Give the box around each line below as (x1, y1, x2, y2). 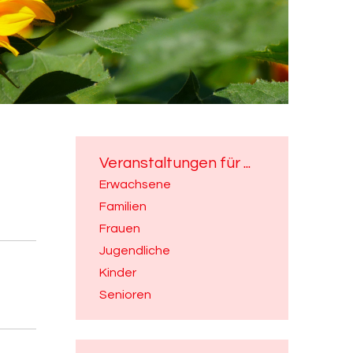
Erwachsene (99, 178, 171, 191)
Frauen (99, 222, 140, 235)
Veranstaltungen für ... (99, 155, 251, 171)
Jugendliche (99, 244, 170, 257)
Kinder (99, 266, 136, 279)
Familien (99, 200, 147, 213)
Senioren (99, 288, 151, 301)
